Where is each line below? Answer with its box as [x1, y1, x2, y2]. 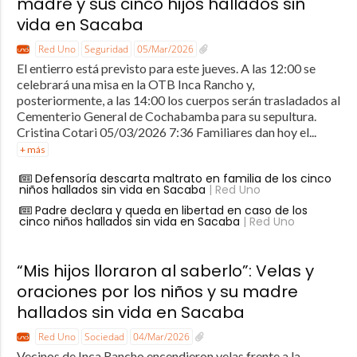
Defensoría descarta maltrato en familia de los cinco [34, 171, 331, 187]
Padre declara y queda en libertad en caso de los [34, 202, 308, 219]
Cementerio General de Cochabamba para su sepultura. [16, 108, 316, 124]
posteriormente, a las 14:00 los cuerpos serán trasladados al [16, 92, 340, 108]
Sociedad [84, 330, 124, 344]
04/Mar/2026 [132, 330, 190, 344]
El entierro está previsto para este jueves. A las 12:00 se [16, 61, 316, 76]
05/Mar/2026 [136, 42, 194, 57]
